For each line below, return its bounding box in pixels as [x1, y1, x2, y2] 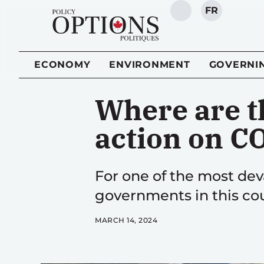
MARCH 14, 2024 [95, 216, 158, 225]
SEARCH [180, 11, 224, 22]
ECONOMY [34, 59, 91, 70]
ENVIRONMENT [109, 59, 190, 70]
